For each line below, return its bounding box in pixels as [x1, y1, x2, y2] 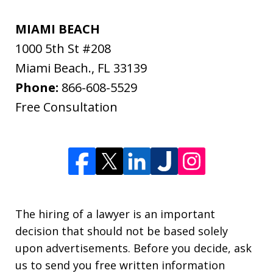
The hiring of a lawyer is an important [15, 207, 215, 222]
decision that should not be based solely [15, 224, 228, 239]
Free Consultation [15, 99, 118, 116]
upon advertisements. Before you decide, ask [15, 241, 252, 256]
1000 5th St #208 [15, 40, 111, 57]
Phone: [15, 79, 62, 96]
